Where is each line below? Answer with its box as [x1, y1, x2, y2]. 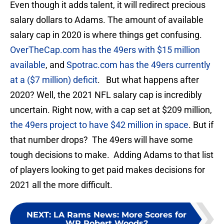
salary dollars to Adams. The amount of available [10, 14, 203, 25]
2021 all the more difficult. [10, 179, 112, 190]
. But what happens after [97, 74, 199, 85]
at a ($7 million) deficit [10, 74, 97, 85]
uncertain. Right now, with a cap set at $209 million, [10, 104, 212, 115]
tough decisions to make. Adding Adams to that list [10, 149, 213, 160]
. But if [188, 119, 213, 130]
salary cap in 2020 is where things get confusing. [10, 29, 202, 40]
